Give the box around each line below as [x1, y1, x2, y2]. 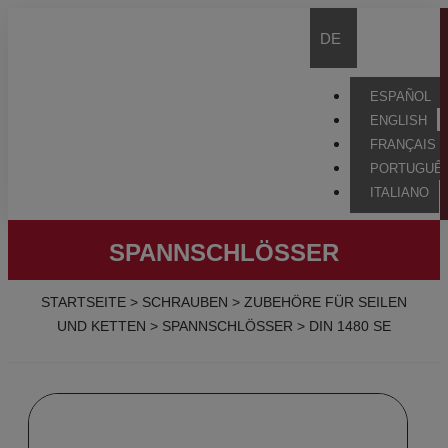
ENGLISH [370, 113, 427, 128]
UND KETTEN [57, 318, 146, 334]
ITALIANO [370, 185, 429, 200]
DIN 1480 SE [309, 318, 391, 334]
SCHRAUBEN [142, 294, 228, 310]
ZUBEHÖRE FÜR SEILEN [244, 294, 407, 310]
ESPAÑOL [370, 89, 431, 104]
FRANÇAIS [370, 137, 436, 152]
